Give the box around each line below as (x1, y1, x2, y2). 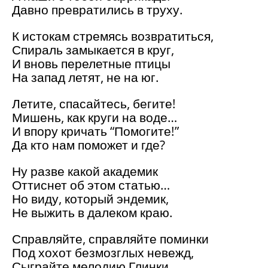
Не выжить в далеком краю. (12, 204, 173, 221)
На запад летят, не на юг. (12, 69, 159, 86)
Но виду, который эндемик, (12, 190, 169, 208)
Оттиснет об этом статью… (12, 176, 170, 194)
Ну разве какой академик (12, 163, 158, 180)
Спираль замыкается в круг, (12, 41, 174, 59)
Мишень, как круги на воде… (12, 109, 177, 126)
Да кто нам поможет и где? (12, 136, 165, 154)
